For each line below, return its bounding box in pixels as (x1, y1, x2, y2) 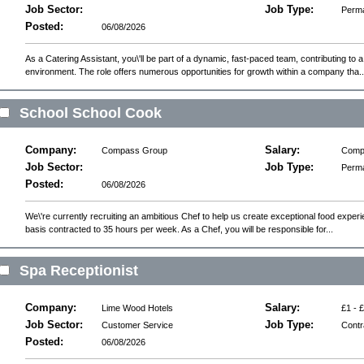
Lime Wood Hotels (101, 303, 173, 314)
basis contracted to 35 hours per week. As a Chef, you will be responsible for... (25, 223, 333, 234)
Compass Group (101, 145, 167, 156)
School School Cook (19, 105, 162, 122)
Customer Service (101, 319, 173, 330)
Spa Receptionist (19, 262, 138, 279)
